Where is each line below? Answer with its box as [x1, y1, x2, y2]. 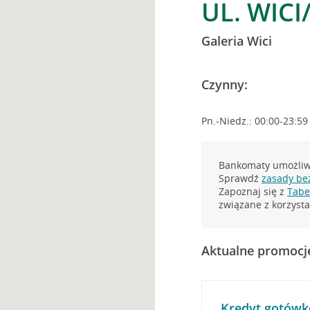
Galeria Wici [201, 33, 273, 49]
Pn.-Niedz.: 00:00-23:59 [201, 114, 309, 127]
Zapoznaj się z [219, 185, 288, 198]
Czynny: [201, 76, 248, 93]
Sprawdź [219, 172, 262, 185]
